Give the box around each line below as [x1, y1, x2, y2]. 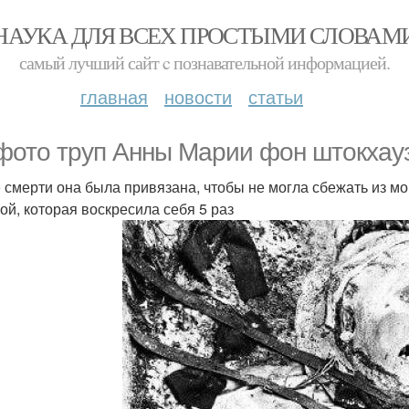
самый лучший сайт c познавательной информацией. [19, 50, 390, 75]
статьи [248, 83, 303, 110]
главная [80, 83, 148, 110]
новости [164, 83, 232, 110]
